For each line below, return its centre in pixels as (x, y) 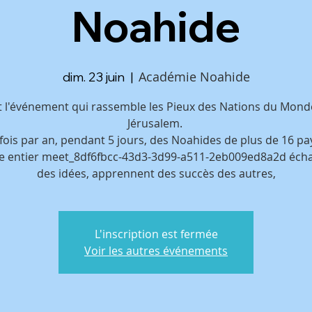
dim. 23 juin (93, 77)
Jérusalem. (156, 123)
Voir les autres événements (156, 251)
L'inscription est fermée (156, 234)
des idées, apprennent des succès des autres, (156, 173)
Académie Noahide (194, 77)
